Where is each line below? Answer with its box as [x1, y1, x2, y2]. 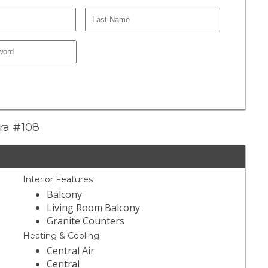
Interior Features [23, 174, 93, 185]
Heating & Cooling [23, 230, 100, 242]
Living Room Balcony [47, 201, 141, 215]
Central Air [47, 244, 95, 258]
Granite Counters [47, 214, 125, 228]
